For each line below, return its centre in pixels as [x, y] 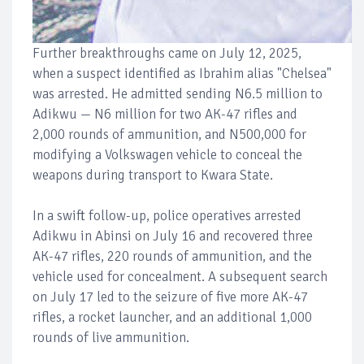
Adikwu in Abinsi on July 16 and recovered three [173, 236]
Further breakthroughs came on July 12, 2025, [167, 53]
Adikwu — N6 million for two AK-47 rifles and [165, 114]
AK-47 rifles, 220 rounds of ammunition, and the [172, 256]
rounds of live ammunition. [111, 337]
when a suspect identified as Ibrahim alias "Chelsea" [182, 73]
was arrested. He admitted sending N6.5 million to [178, 93]
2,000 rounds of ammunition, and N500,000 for [169, 134]
